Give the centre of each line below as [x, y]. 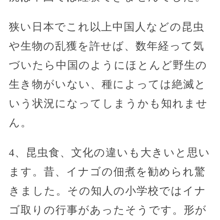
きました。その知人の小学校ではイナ [107, 191]
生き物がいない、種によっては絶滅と [107, 84]
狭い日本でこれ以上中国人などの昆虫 [106, 27]
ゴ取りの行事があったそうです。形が [108, 210]
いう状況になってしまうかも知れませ [108, 103]
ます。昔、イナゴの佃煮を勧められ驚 [107, 171]
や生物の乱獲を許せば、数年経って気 [106, 46]
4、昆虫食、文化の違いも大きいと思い [109, 152]
